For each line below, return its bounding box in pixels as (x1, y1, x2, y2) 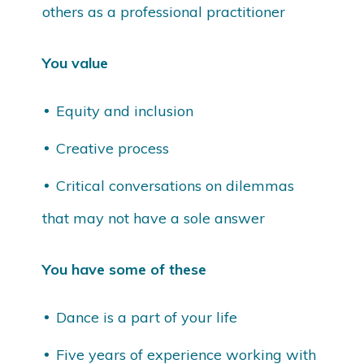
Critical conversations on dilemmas (56, 176, 295, 196)
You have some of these (42, 260, 207, 279)
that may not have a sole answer (42, 209, 266, 228)
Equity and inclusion (56, 102, 194, 121)
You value (42, 54, 109, 73)
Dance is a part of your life (56, 308, 238, 327)
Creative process (56, 139, 170, 158)
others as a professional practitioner (42, 2, 286, 22)
